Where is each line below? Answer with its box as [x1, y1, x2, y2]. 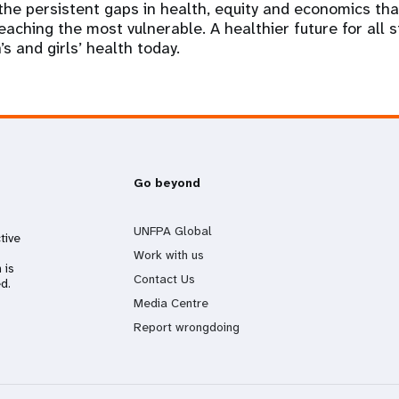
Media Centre [133, 295, 208, 311]
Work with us [133, 247, 204, 263]
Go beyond [133, 175, 200, 191]
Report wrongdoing [133, 319, 240, 335]
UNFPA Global [133, 223, 212, 239]
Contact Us [133, 271, 195, 287]
